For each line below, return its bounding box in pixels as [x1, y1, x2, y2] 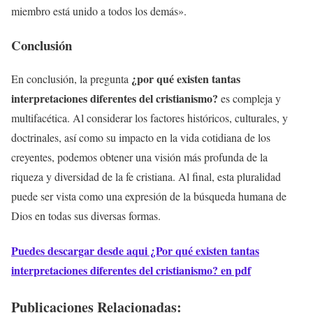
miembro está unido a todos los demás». [11, 3, 187, 18]
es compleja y [218, 91, 281, 106]
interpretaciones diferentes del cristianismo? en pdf [11, 261, 251, 278]
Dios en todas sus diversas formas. [11, 208, 161, 224]
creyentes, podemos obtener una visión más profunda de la [11, 150, 268, 165]
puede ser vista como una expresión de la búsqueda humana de [11, 189, 286, 204]
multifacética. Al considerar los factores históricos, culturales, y [11, 110, 288, 126]
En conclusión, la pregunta [11, 71, 131, 87]
